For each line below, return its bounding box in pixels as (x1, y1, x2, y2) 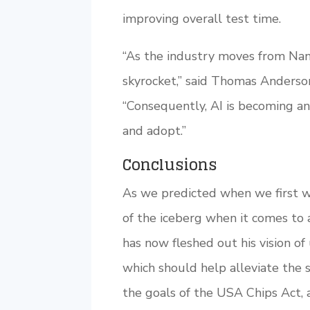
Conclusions (122, 150, 217, 179)
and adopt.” (122, 122, 186, 139)
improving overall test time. (122, 10, 281, 27)
